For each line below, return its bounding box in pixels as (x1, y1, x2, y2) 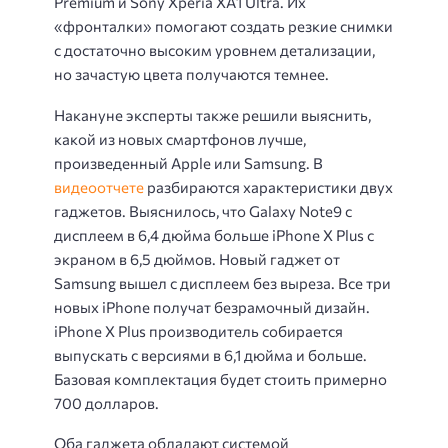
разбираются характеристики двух (144, 177, 393, 196)
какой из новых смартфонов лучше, (54, 129, 306, 148)
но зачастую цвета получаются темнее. (54, 65, 329, 84)
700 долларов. (54, 393, 159, 412)
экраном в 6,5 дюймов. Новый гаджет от (54, 249, 340, 268)
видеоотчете (54, 177, 144, 196)
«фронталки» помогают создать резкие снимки (54, 17, 393, 36)
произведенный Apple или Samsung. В (54, 153, 323, 172)
